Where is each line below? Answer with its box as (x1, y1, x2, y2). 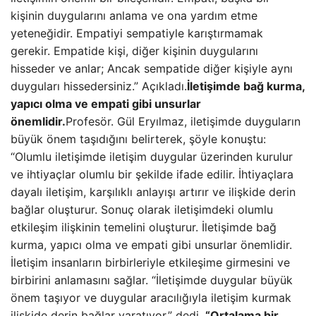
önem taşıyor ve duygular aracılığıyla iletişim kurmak (11, 291, 291, 305)
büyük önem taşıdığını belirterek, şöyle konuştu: (11, 132, 266, 146)
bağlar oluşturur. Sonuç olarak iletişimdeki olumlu (11, 202, 273, 217)
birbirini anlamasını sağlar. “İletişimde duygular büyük (11, 273, 293, 287)
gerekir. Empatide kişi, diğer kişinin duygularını (11, 44, 258, 58)
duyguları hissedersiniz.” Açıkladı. (11, 79, 187, 93)
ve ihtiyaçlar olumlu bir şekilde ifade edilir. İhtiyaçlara (11, 167, 293, 181)
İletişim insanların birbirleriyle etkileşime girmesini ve (11, 255, 290, 269)
